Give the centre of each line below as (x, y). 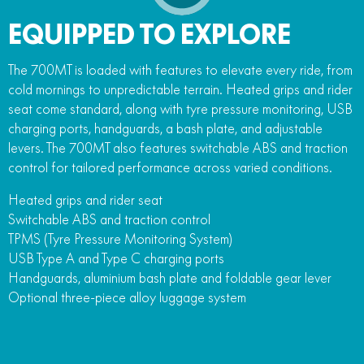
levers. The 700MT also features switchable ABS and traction (178, 147)
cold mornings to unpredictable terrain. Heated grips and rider (180, 89)
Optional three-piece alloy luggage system (127, 297)
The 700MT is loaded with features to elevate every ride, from (180, 69)
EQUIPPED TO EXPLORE (149, 34)
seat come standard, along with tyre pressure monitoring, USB (180, 108)
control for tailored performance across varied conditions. (170, 167)
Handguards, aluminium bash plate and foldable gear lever (170, 277)
